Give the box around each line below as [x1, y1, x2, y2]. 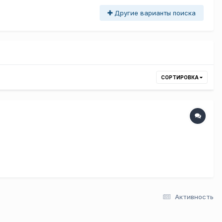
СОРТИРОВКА [161, 74, 200, 80]
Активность [175, 192, 214, 201]
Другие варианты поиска [112, 8, 196, 17]
